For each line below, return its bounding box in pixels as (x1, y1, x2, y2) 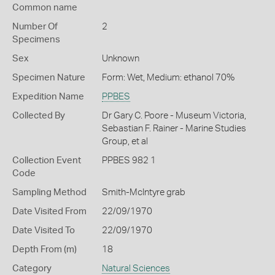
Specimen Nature (12, 73, 85, 82)
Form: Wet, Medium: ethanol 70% (101, 73, 234, 82)
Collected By (12, 111, 65, 120)
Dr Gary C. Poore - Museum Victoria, (101, 111, 246, 120)
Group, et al (101, 137, 148, 146)
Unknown (101, 54, 139, 63)
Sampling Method (12, 188, 87, 197)
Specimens (12, 35, 60, 44)
